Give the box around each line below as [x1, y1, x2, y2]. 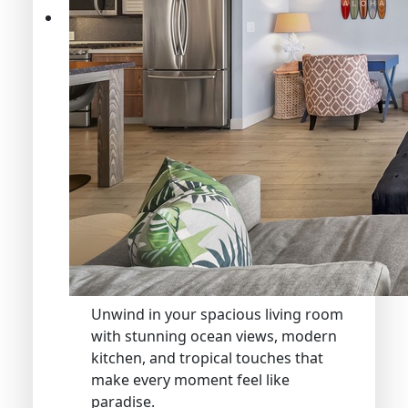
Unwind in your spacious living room [91, 303, 343, 324]
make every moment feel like [91, 369, 290, 390]
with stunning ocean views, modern [91, 325, 337, 346]
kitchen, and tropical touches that [91, 347, 323, 368]
